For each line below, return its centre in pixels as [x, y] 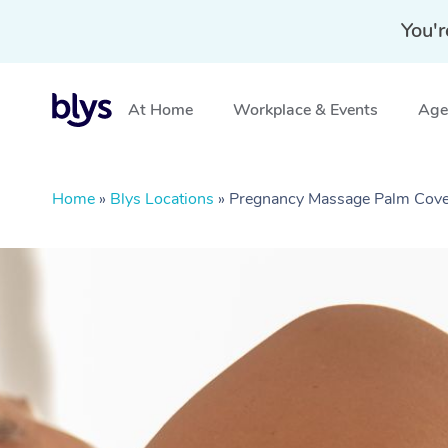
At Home [160, 110]
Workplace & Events [305, 110]
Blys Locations [162, 199]
